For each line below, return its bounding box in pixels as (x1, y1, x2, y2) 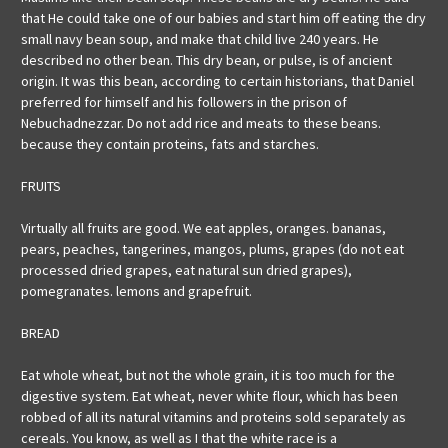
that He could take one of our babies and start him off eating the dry (21, 9, 426, 28)
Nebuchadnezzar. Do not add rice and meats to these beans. (21, 114, 381, 133)
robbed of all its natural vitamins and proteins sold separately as (21, 408, 406, 427)
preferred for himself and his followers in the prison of (21, 93, 347, 112)
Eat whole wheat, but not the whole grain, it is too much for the (21, 366, 395, 385)
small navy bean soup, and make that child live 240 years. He (21, 30, 379, 49)
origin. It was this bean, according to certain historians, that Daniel (21, 72, 414, 91)
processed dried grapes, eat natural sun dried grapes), (21, 261, 352, 280)
